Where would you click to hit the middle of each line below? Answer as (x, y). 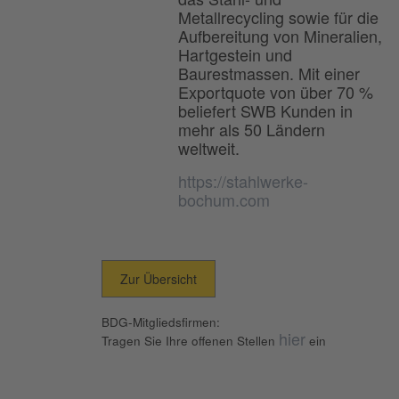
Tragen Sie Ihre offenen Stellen (190, 340)
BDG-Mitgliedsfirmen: (161, 322)
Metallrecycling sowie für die (279, 17)
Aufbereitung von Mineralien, (281, 36)
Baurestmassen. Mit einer (269, 73)
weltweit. (209, 148)
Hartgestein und (236, 55)
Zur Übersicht (159, 279)
